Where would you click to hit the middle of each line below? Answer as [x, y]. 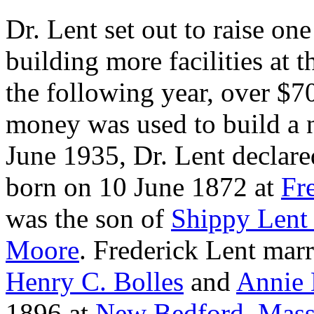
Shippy [211, 218]
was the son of [88, 218]
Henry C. [56, 281]
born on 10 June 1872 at [143, 187]
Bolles [149, 281]
